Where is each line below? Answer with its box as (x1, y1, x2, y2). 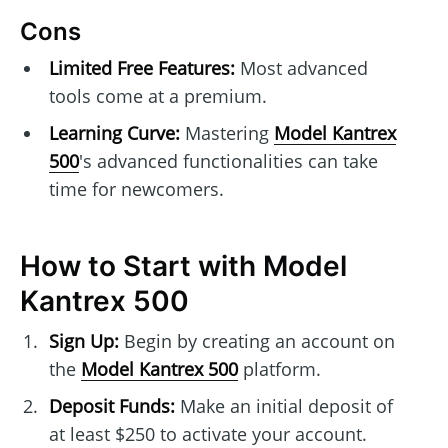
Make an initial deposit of (174, 394, 393, 419)
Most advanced (234, 56, 368, 81)
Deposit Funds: (48, 394, 175, 419)
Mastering (179, 121, 274, 146)
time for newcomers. (48, 177, 224, 202)
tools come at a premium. (48, 84, 267, 109)
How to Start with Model (20, 249, 347, 284)
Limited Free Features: (48, 56, 235, 81)
